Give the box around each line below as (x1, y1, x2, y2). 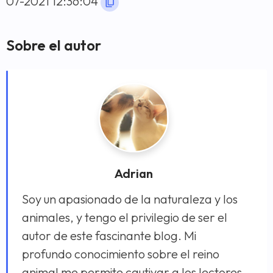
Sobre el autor (6, 35, 101, 54)
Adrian (115, 165, 153, 181)
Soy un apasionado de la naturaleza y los (22, 191, 238, 207)
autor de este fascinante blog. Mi (22, 227, 196, 243)
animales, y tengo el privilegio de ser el (22, 209, 227, 225)
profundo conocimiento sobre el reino (22, 246, 219, 261)
